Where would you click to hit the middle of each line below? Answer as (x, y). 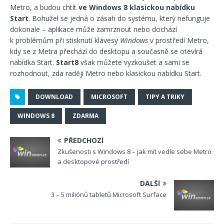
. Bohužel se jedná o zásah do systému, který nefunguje (119, 18)
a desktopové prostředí (93, 161)
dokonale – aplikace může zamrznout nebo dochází (93, 29)
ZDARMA (85, 116)
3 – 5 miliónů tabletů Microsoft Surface (109, 194)
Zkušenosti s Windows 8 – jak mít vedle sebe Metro (134, 151)
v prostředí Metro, (178, 40)
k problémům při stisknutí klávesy (65, 40)
